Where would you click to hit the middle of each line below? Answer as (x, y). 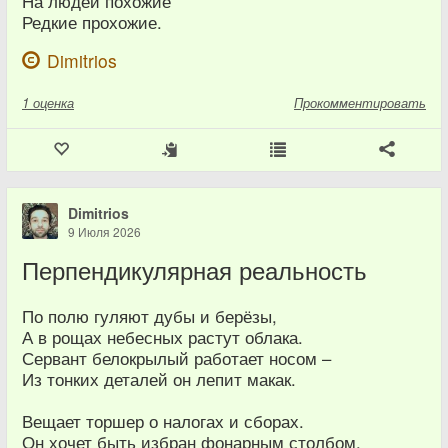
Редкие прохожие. (92, 22)
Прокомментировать (360, 102)
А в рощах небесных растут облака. (162, 337)
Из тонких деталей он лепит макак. (159, 379)
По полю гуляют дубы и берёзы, (149, 316)
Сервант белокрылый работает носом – (176, 358)
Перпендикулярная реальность (194, 270)
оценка (53, 102)
